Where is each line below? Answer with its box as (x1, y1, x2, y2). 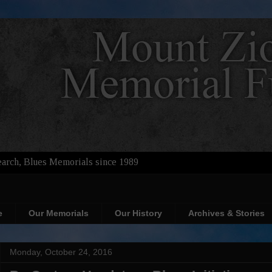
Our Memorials (29, 208, 89, 219)
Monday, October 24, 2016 (10, 246, 112, 257)
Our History (115, 208, 162, 219)
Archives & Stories (188, 208, 265, 219)
